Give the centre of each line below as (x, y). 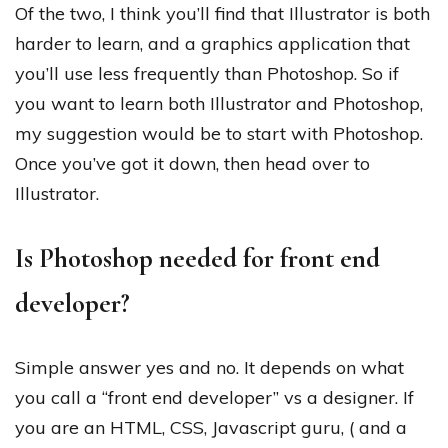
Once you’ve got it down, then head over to (192, 163)
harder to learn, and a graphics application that (212, 43)
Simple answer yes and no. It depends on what (209, 367)
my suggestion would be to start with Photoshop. (219, 133)
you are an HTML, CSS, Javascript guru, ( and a (211, 427)
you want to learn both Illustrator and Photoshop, (219, 103)
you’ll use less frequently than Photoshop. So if (207, 73)
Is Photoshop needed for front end (197, 258)
